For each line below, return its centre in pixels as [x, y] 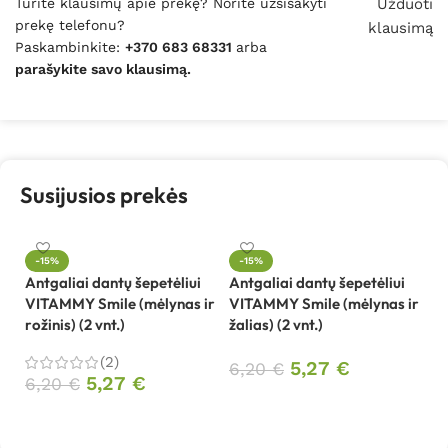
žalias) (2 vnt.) [276, 325]
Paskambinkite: [70, 47]
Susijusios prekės [104, 195]
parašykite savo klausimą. [103, 69]
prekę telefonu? [70, 25]
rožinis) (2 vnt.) [75, 325]
